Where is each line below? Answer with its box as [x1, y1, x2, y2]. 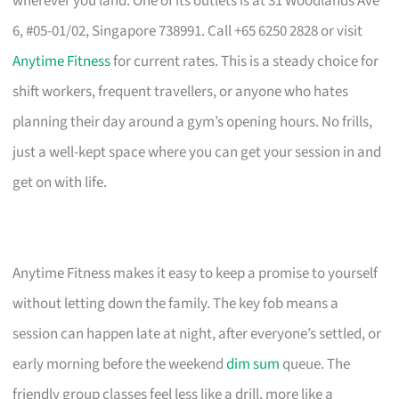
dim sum [226, 353, 281, 375]
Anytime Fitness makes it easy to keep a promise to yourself [12, 262, 379, 284]
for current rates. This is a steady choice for [110, 50, 379, 72]
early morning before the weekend [12, 353, 227, 375]
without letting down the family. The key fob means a [12, 292, 339, 314]
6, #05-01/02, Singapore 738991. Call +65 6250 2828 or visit [12, 20, 363, 42]
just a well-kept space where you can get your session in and [12, 141, 382, 163]
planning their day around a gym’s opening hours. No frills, [12, 110, 373, 133]
